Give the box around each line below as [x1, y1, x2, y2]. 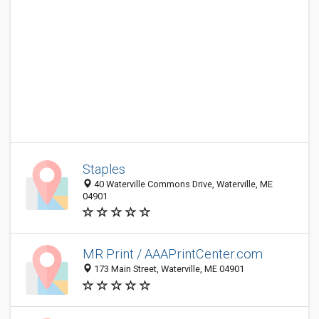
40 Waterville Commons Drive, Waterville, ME [92, 179, 273, 189]
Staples [83, 162, 125, 177]
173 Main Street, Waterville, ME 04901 [92, 263, 244, 275]
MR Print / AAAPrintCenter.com [83, 246, 263, 262]
